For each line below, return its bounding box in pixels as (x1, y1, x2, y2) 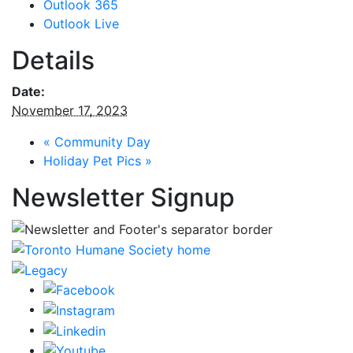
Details (12, 44, 95, 76)
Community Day (50, 133, 150, 150)
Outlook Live (43, 15, 119, 32)
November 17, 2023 (12, 102, 128, 118)
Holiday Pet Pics (43, 152, 145, 169)
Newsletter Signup (12, 181, 235, 213)
